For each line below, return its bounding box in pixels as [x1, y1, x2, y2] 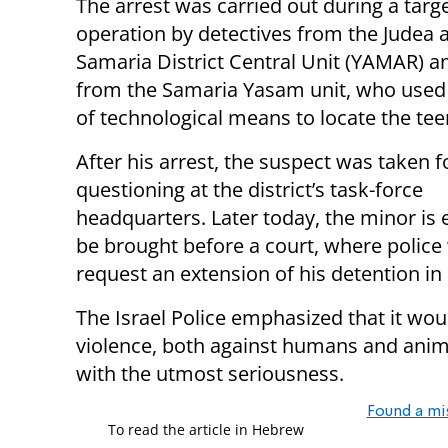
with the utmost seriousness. [76, 359, 344, 387]
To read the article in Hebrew [108, 419, 304, 439]
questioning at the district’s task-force [76, 175, 423, 203]
